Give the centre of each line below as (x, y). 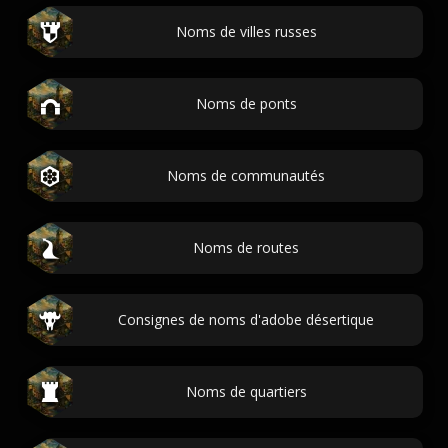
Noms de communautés (246, 175)
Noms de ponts (246, 103)
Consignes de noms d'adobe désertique (246, 319)
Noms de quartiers (246, 391)
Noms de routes (246, 247)
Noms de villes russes (246, 31)
